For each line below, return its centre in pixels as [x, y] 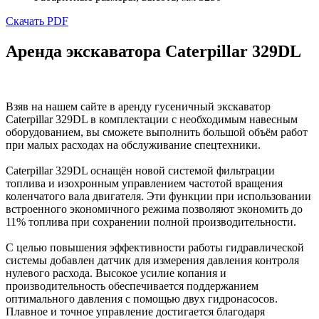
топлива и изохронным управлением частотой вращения [144, 184]
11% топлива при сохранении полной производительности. [151, 222]
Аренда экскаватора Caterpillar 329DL [153, 51]
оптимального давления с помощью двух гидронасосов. [142, 299]
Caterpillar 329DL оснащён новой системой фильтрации [140, 171]
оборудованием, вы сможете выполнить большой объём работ [157, 132]
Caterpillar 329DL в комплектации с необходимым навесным [152, 120]
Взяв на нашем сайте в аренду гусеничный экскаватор [138, 107]
